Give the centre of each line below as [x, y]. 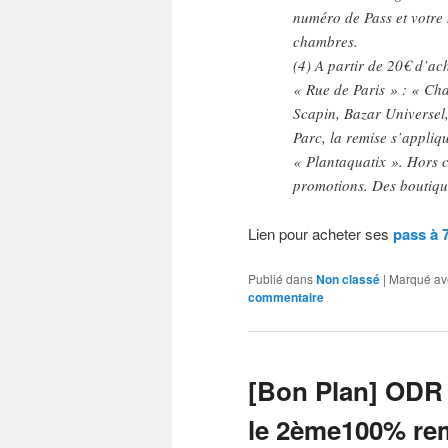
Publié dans [280, 279]
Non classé [348, 279]
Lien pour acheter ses [320, 233]
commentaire [286, 297]
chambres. [325, 41]
